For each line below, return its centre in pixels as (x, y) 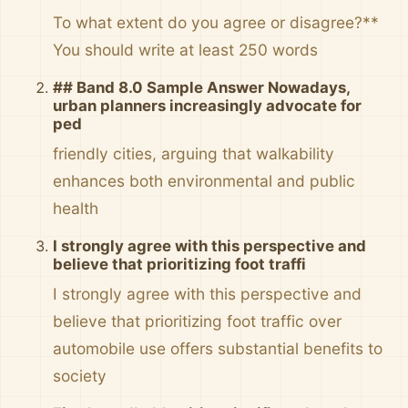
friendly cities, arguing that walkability (194, 153)
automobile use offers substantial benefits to (218, 348)
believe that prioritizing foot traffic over (197, 321)
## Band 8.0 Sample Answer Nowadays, (201, 87)
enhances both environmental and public (204, 181)
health (76, 208)
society (80, 376)
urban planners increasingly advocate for (207, 106)
